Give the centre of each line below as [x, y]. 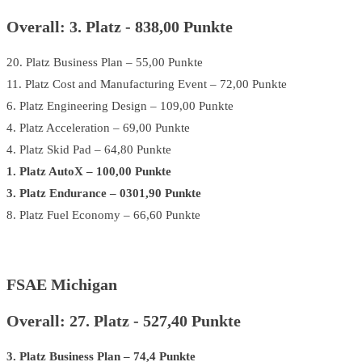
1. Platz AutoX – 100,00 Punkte [89, 171]
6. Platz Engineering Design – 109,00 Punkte [120, 105]
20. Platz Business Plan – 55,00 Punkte [105, 62]
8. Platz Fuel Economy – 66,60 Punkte [103, 215]
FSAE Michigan [62, 285]
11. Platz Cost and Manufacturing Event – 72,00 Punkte [147, 84]
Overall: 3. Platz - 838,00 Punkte [120, 27]
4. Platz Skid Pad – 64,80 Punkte [89, 149]
